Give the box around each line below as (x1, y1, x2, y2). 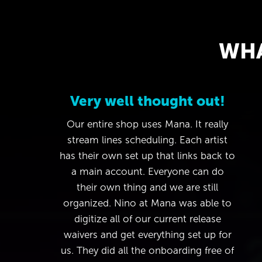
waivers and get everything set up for (63, 229, 232, 240)
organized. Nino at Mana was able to (63, 197, 232, 209)
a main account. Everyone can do (71, 166, 224, 177)
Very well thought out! (70, 92, 225, 109)
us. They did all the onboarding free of (61, 244, 234, 256)
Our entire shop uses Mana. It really (67, 118, 228, 130)
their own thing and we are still (77, 181, 218, 193)
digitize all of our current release (74, 213, 221, 225)
